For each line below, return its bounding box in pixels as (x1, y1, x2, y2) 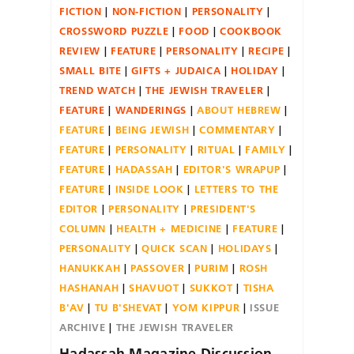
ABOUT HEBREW (196, 103, 281, 116)
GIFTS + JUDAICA (131, 63, 221, 77)
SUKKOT (189, 281, 233, 294)
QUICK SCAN (141, 241, 208, 254)
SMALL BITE (59, 63, 122, 77)
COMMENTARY (199, 122, 276, 136)
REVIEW (59, 43, 100, 57)
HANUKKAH (59, 261, 121, 274)
